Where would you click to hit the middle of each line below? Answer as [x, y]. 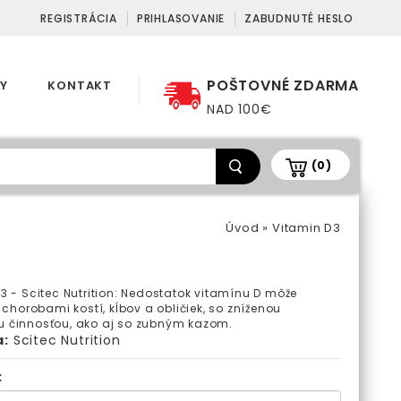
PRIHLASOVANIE [181, 18]
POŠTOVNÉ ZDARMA [283, 85]
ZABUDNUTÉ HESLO [299, 18]
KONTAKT [80, 85]
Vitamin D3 [307, 228]
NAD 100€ [239, 109]
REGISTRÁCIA [79, 18]
